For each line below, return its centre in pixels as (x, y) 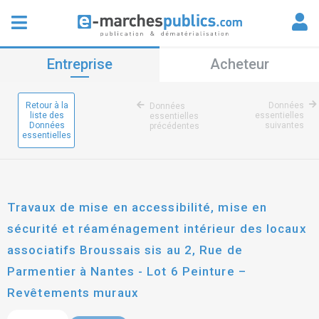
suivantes (284, 125)
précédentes (174, 126)
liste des (47, 115)
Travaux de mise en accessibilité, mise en (137, 207)
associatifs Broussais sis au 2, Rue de (125, 250)
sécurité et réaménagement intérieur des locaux (157, 229)
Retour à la (47, 105)
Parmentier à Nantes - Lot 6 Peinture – (127, 271)
